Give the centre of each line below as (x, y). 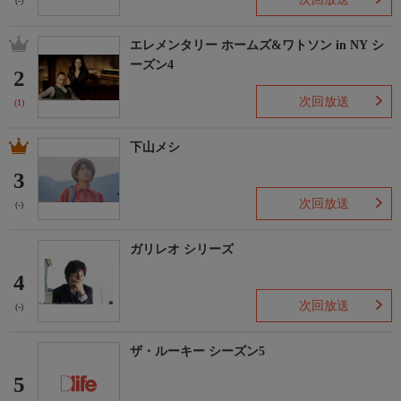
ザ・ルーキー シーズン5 (197, 352)
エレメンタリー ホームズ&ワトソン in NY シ (257, 46)
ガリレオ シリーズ (182, 250)
